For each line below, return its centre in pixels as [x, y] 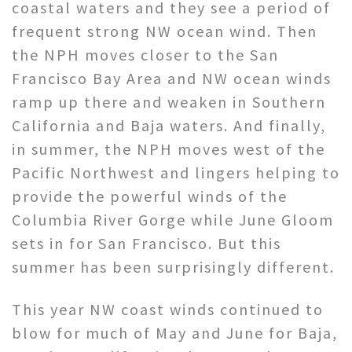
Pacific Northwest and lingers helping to [176, 172]
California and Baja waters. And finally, [169, 125]
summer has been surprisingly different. [173, 266]
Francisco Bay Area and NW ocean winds [172, 78]
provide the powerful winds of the [150, 196]
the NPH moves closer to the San [145, 54]
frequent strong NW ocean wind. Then [165, 31]
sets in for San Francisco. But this [147, 243]
